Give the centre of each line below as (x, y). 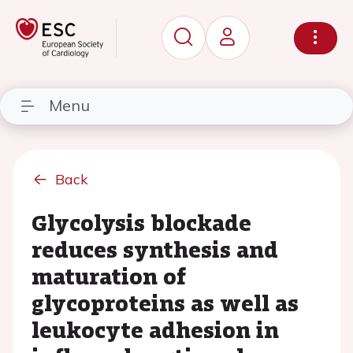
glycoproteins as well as (165, 303)
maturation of (109, 276)
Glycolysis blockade (141, 222)
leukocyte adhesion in (155, 329)
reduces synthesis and (155, 249)
